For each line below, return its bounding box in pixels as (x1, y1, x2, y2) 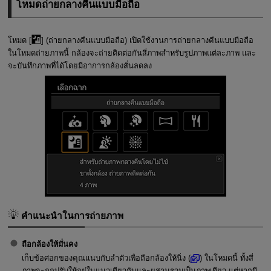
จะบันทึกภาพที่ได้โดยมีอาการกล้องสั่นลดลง (7, 60, 152, 70)
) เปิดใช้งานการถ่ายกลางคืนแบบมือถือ (124, 35, 253, 45)
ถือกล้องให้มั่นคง (21, 239, 77, 249)
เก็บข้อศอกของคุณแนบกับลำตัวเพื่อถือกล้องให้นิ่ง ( (21, 253, 191, 263)
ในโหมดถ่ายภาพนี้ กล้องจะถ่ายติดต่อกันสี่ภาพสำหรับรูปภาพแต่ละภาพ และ (7, 48, 256, 57)
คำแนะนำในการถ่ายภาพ (18, 211, 123, 221)
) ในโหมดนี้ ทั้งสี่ (200, 253, 254, 263)
